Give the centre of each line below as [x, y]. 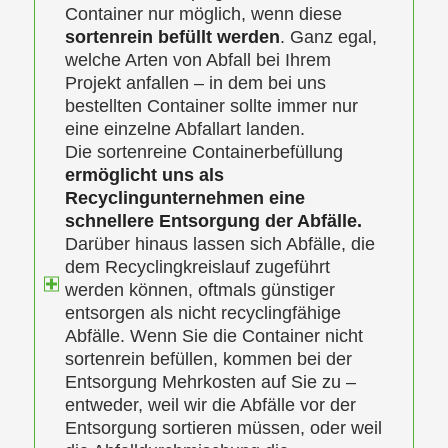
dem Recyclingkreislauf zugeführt [197, 266]
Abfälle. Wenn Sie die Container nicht [213, 335]
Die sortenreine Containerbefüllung [203, 151]
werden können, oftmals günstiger [199, 289]
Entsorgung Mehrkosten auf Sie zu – [210, 381]
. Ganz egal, [328, 36]
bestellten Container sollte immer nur [211, 105]
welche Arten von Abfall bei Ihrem [197, 59]
